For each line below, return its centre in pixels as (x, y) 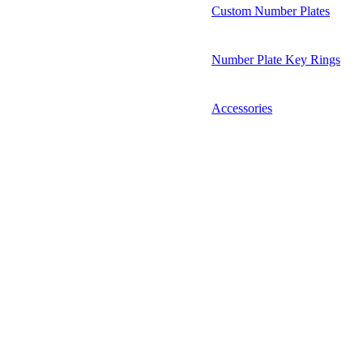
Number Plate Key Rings (276, 59)
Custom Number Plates (271, 11)
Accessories (242, 108)
